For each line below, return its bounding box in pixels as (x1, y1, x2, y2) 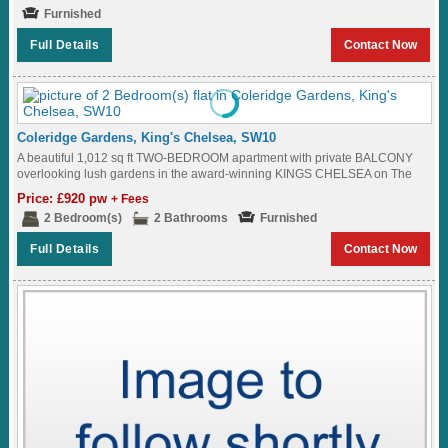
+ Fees (111, 191, 150, 206)
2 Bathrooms (154, 210, 229, 225)
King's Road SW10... (17, 182, 129, 197)
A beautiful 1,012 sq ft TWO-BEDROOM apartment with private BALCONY (17, 150, 414, 165)
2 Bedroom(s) (44, 210, 123, 225)
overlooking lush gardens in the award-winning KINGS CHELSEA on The (17, 166, 413, 181)
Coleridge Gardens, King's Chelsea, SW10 (17, 129, 277, 145)
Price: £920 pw (17, 190, 112, 206)
